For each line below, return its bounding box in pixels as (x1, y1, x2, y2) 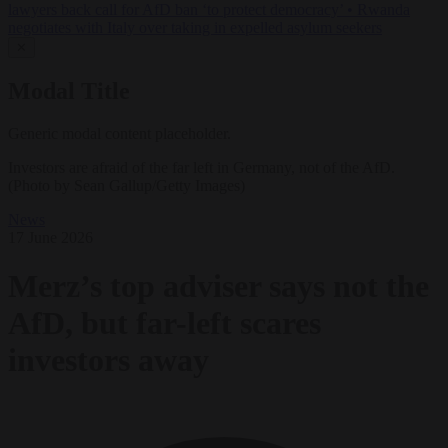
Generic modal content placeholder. (8, 124, 231, 142)
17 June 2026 (8, 228, 93, 246)
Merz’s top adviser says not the (8, 268, 429, 305)
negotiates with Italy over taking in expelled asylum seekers (8, 19, 382, 37)
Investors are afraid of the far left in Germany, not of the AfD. (8, 158, 395, 176)
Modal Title (8, 78, 130, 105)
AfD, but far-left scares (8, 305, 321, 342)
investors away (8, 342, 209, 379)
